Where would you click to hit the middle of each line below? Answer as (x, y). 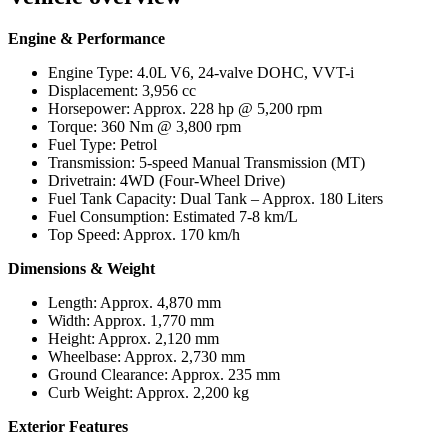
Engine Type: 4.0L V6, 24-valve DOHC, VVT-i (201, 72)
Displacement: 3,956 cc (122, 90)
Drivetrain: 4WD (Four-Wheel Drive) (166, 180)
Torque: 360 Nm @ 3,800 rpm (144, 126)
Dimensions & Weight (81, 268)
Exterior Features (68, 426)
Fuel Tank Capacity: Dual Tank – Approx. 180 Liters (215, 198)
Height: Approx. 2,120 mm (133, 338)
